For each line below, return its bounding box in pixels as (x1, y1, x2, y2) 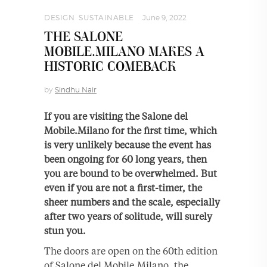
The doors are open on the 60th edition (44, 244, 218, 257)
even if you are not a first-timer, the (44, 181, 202, 194)
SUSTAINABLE (79, 14, 134, 21)
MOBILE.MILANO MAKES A (44, 45, 204, 59)
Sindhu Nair (55, 86, 97, 94)
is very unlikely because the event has (44, 138, 211, 151)
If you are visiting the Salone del (44, 110, 188, 122)
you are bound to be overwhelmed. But (44, 167, 217, 179)
